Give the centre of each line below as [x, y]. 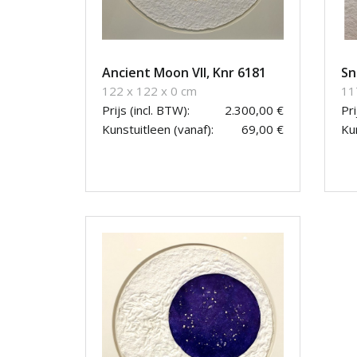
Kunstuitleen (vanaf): [158, 129]
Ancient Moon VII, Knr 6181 [184, 73]
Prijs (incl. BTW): [146, 110]
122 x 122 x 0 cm [149, 91]
